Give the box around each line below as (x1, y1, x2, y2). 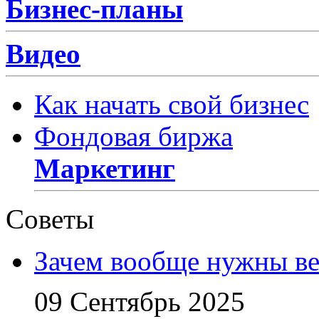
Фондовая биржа (34, 120, 233, 152)
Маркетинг (34, 152, 175, 184)
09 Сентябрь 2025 (34, 286, 245, 317)
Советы (6, 203, 94, 234)
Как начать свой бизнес (34, 88, 309, 120)
